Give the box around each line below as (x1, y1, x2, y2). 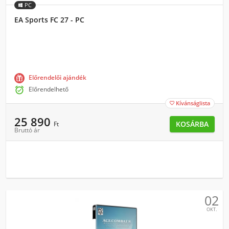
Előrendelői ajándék (29, 73, 86, 82)
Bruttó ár (14, 126, 40, 134)
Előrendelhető (29, 85, 68, 94)
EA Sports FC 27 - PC (14, 15, 84, 25)
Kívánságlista (176, 99, 210, 107)
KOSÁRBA (176, 119, 209, 129)
